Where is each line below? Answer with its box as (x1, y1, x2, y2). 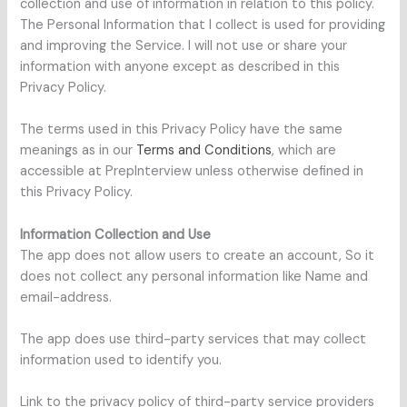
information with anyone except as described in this (20, 57, 341, 75)
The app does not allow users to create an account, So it (20, 246, 375, 264)
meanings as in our (20, 142, 137, 160)
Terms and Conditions (136, 142, 273, 160)
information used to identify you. (20, 351, 223, 369)
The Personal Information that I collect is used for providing (20, 15, 386, 34)
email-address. (20, 288, 113, 306)
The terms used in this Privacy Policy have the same (20, 121, 343, 139)
